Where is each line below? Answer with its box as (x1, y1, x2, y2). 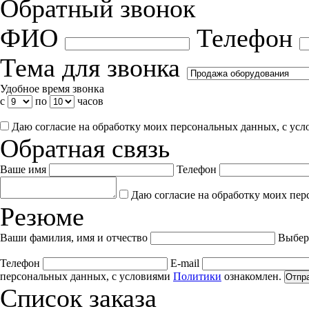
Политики (173, 270, 221, 282)
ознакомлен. (221, 270, 281, 282)
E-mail (170, 257, 202, 269)
